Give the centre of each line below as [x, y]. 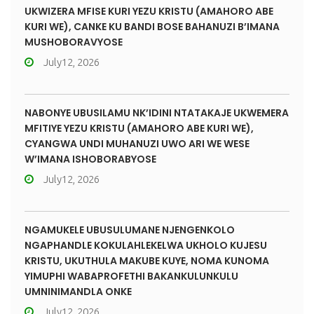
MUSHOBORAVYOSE [74, 42]
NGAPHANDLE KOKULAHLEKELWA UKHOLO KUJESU [146, 245]
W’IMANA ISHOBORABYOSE [90, 159]
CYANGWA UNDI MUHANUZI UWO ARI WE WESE [137, 144]
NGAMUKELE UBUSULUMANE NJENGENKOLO [130, 230]
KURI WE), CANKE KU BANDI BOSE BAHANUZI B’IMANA [152, 27]
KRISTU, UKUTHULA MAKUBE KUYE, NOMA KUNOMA [147, 261]
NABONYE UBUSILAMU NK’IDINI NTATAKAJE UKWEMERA [157, 113]
